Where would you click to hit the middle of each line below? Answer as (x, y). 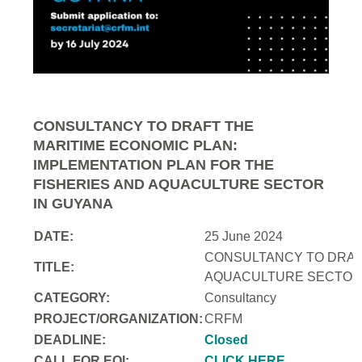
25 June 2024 (244, 236)
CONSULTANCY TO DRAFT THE (144, 126)
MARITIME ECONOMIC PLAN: (136, 145)
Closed (227, 339)
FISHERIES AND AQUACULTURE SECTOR (179, 184)
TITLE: (55, 267)
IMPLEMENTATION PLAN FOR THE (154, 164)
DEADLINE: (70, 339)
